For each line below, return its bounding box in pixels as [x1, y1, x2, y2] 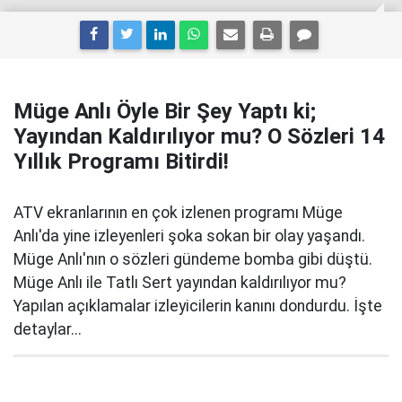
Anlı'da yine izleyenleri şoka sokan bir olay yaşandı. [13, 227, 365, 245]
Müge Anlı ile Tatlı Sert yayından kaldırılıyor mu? [13, 274, 346, 292]
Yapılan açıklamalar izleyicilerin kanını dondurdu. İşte [13, 297, 382, 315]
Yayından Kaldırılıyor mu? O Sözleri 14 [13, 124, 385, 149]
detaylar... [13, 320, 82, 338]
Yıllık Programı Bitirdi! [13, 149, 229, 174]
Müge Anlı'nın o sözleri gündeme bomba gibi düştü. [13, 250, 372, 268]
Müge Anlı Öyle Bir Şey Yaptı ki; [13, 99, 316, 124]
